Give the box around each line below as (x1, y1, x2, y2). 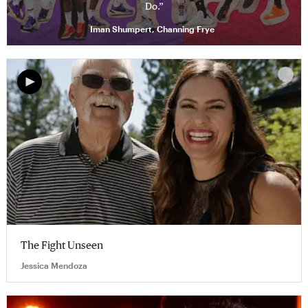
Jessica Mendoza (21, 260, 87, 270)
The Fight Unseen (21, 238, 103, 251)
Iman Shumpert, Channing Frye (90, 24, 214, 34)
